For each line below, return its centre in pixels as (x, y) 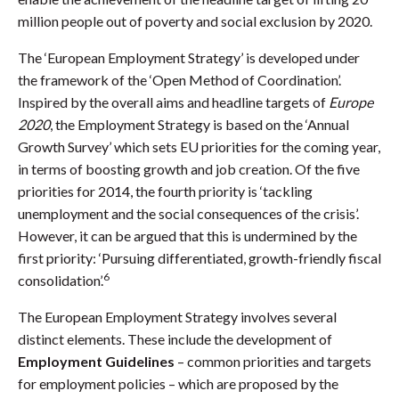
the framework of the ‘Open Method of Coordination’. (179, 80)
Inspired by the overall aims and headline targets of (173, 102)
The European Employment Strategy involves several (177, 317)
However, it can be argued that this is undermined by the (187, 236)
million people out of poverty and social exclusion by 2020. (195, 21)
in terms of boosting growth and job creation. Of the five (189, 169)
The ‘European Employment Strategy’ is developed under (189, 58)
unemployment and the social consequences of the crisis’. (188, 214)
